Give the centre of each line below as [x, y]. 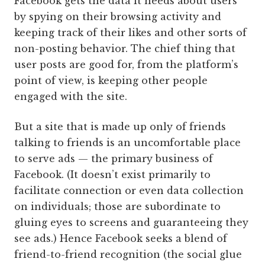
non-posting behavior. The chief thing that [125, 49]
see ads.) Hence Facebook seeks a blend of [121, 238]
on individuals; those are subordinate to [117, 206]
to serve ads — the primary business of [114, 159]
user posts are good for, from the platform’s [126, 64]
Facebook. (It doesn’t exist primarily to [112, 174]
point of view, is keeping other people [111, 80]
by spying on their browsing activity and [118, 17]
